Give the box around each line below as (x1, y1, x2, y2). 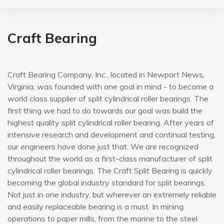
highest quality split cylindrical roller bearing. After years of (7, 117, 214, 128)
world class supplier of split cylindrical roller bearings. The (7, 93, 208, 104)
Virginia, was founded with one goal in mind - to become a (7, 81, 213, 92)
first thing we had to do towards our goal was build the (7, 105, 202, 116)
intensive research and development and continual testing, (7, 129, 215, 140)
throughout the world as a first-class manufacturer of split (7, 153, 212, 164)
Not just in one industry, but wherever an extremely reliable (7, 189, 216, 200)
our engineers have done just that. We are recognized (7, 141, 198, 152)
